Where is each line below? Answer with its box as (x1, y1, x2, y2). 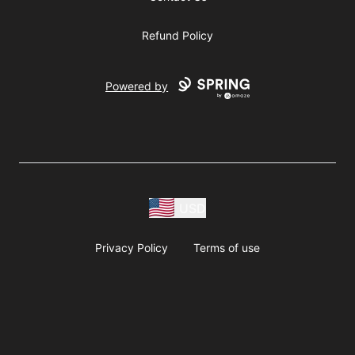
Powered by (105, 79, 169, 94)
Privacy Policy (95, 241, 168, 254)
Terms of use (193, 241, 260, 254)
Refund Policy (142, 29, 213, 43)
